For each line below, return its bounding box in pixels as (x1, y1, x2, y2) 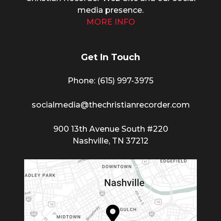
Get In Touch (81, 52, 140, 63)
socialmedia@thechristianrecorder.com (31, 100, 190, 110)
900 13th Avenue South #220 (53, 124, 168, 134)
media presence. (77, 5, 144, 15)
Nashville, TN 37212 (73, 136, 148, 146)
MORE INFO (86, 17, 135, 27)
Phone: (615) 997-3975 (68, 76, 153, 86)
